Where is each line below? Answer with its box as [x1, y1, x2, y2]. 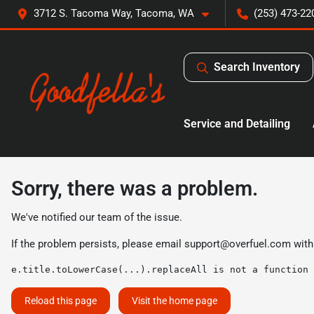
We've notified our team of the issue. [11, 211, 182, 224]
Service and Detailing [184, 117, 290, 130]
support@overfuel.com [184, 238, 291, 250]
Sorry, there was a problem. [11, 177, 258, 200]
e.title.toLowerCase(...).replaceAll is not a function [11, 264, 308, 275]
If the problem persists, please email [11, 238, 184, 250]
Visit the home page [132, 295, 217, 306]
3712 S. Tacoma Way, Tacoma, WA [34, 7, 194, 20]
